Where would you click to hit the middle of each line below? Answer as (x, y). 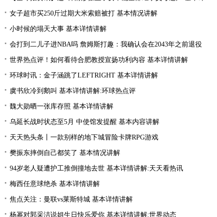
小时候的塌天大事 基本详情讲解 (58, 29)
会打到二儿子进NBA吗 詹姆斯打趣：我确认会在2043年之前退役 (106, 44)
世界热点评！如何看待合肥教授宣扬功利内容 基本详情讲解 (99, 60)
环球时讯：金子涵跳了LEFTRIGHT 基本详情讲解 (84, 75)
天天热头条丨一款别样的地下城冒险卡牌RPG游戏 (84, 137)
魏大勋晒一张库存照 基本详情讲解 (62, 106)
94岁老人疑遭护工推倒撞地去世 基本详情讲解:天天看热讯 (96, 168)
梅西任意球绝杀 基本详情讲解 (55, 184)
